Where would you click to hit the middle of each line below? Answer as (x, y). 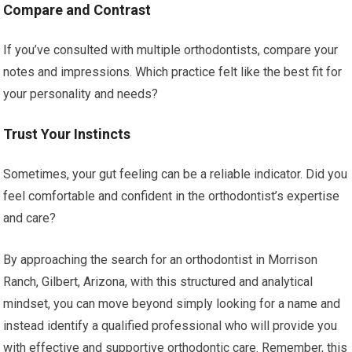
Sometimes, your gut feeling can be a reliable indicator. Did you (176, 174)
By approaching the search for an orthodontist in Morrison (161, 259)
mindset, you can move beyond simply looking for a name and (172, 303)
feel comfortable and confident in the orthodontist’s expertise (172, 196)
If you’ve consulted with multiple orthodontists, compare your (171, 49)
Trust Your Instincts (67, 134)
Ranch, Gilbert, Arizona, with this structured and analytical (158, 281)
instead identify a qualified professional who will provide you (170, 325)
